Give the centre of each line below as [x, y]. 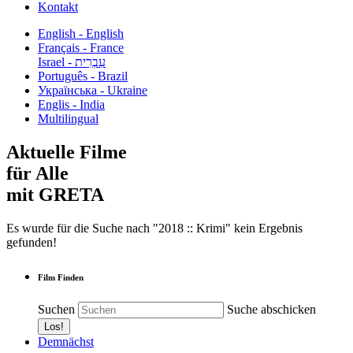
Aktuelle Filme [67, 152]
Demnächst [66, 341]
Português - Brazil [83, 76]
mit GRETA [55, 194]
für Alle [37, 173]
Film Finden [61, 277]
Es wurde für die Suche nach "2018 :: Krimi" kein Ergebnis [154, 228]
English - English [81, 33]
